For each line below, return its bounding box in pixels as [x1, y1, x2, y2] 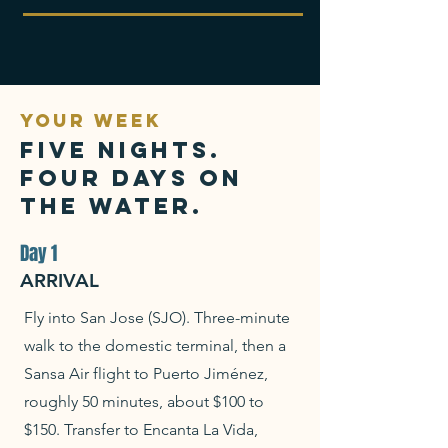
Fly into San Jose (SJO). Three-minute [24, 308, 290, 327]
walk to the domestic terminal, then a [24, 336, 286, 355]
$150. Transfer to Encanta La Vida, [24, 420, 258, 439]
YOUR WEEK [20, 109, 162, 132]
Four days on [20, 164, 243, 192]
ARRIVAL [20, 269, 99, 292]
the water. [20, 192, 203, 220]
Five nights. [20, 136, 221, 164]
